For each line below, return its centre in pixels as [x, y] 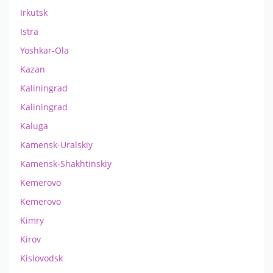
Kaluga [34, 126]
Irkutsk [34, 12]
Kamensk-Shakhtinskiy [66, 163]
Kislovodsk [41, 258]
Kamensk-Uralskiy [56, 144]
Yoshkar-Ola [44, 50]
